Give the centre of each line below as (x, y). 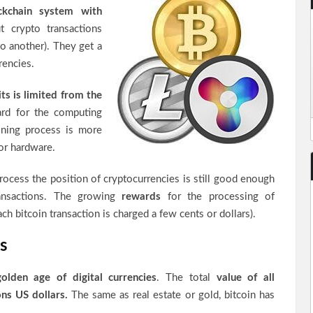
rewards (141, 197)
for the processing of (218, 197)
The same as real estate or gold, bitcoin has (171, 295)
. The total (187, 278)
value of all (246, 278)
